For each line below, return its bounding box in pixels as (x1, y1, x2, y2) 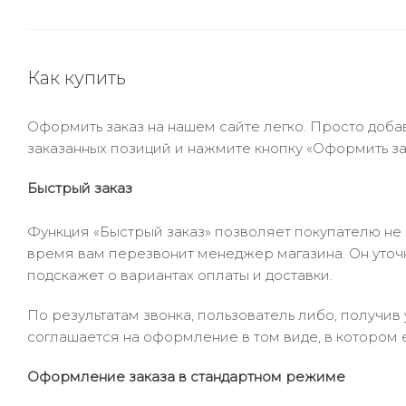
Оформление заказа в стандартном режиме (27, 368, 345, 385)
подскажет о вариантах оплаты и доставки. (27, 266, 333, 284)
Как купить (27, 67, 126, 89)
